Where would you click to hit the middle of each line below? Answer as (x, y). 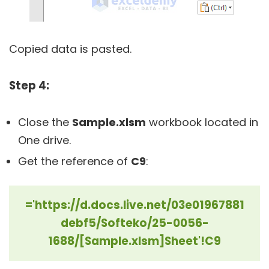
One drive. (44, 140)
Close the (45, 122)
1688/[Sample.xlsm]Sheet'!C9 (134, 241)
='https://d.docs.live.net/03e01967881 (134, 205)
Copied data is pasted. (70, 49)
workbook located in (202, 122)
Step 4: (29, 85)
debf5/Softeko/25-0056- (134, 223)
